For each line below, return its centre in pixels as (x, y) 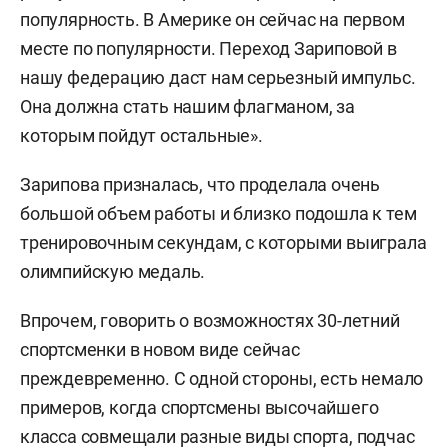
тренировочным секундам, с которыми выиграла (223, 242)
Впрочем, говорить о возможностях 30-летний (210, 320)
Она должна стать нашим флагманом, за (187, 106)
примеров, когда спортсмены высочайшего (199, 407)
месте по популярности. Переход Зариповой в (208, 48)
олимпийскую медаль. (113, 271)
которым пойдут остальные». (141, 135)
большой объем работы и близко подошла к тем (218, 213)
